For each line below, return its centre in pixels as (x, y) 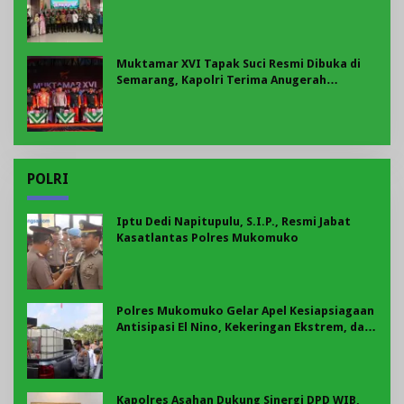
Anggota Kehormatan (180, 96)
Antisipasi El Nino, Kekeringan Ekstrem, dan (244, 327)
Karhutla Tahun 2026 (175, 344)
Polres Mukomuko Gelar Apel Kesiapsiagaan (245, 311)
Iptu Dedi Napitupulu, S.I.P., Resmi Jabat (234, 222)
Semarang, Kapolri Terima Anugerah (221, 80)
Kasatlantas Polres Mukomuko (207, 238)
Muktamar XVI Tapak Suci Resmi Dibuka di (239, 64)
